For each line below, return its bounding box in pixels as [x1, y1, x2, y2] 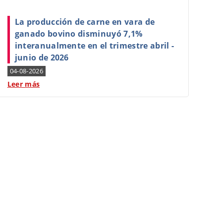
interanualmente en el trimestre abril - [14, 40, 174, 51]
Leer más [7, 79, 40, 89]
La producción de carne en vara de [14, 16, 155, 27]
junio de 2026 [14, 52, 69, 63]
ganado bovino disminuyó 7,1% [14, 28, 143, 39]
